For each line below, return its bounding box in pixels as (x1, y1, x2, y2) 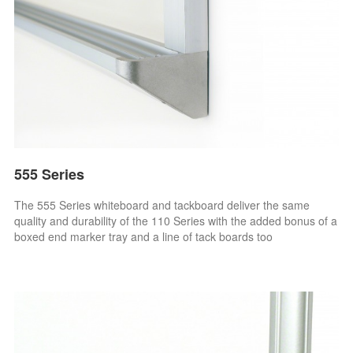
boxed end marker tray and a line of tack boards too (14, 228, 273, 244)
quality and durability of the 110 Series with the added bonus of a (14, 212, 338, 229)
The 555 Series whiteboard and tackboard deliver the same (14, 196, 310, 213)
